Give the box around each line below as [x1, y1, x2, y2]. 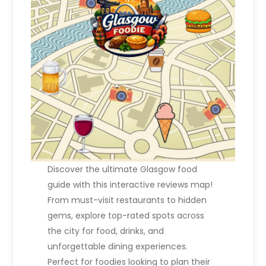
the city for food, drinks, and [47, 225, 164, 237]
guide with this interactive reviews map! [47, 179, 213, 191]
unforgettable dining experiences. [47, 240, 188, 253]
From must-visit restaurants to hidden [47, 194, 207, 207]
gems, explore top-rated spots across [47, 210, 204, 222]
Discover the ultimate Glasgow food [47, 163, 197, 176]
